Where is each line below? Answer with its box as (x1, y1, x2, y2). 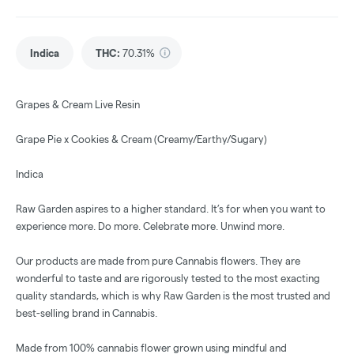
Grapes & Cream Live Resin (16, 99, 140, 111)
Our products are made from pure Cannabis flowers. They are (16, 255, 300, 267)
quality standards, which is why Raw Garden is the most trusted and (16, 290, 330, 302)
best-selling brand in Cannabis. (16, 307, 157, 319)
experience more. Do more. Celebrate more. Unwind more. (16, 220, 284, 232)
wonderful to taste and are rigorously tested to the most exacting (16, 273, 320, 284)
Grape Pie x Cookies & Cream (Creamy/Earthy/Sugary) (16, 134, 267, 145)
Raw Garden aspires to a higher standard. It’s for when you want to (16, 203, 326, 215)
